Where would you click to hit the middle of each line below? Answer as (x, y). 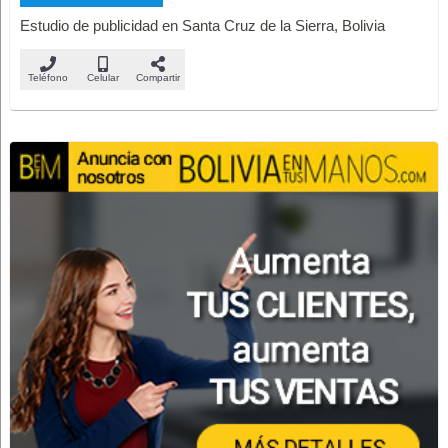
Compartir (157, 77)
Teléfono (47, 77)
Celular (102, 77)
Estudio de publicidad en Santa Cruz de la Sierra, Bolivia (203, 25)
